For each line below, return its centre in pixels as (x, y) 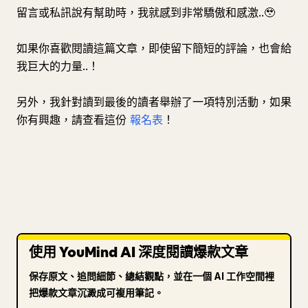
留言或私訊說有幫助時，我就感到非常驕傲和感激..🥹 (146, 12)
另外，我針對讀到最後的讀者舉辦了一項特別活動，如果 (154, 102)
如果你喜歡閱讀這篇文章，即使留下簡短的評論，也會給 (154, 48)
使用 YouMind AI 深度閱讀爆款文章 (139, 252)
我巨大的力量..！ (58, 66)
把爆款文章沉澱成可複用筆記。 (96, 293)
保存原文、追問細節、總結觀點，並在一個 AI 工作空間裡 (152, 276)
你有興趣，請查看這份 (73, 120)
